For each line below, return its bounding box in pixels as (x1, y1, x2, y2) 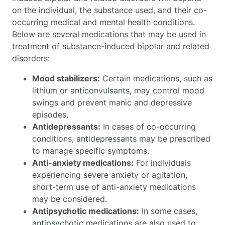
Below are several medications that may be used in (12, 29, 206, 39)
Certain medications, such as (100, 73, 212, 83)
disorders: (12, 53, 52, 63)
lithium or (32, 85, 70, 95)
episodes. (32, 109, 68, 120)
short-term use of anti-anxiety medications (32, 181, 196, 192)
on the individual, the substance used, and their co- (12, 5, 207, 15)
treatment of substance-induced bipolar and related (12, 41, 209, 51)
